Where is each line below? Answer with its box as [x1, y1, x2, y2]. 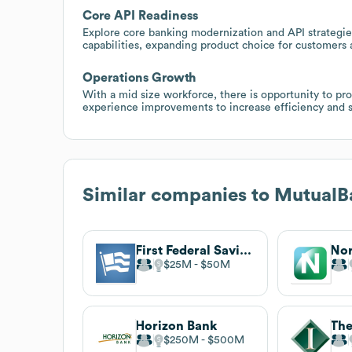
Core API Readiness [82, 9, 198, 22]
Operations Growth [82, 71, 196, 84]
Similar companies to [82, 185, 274, 205]
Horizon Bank [135, 319, 217, 332]
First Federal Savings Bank [240, 244, 251, 257]
